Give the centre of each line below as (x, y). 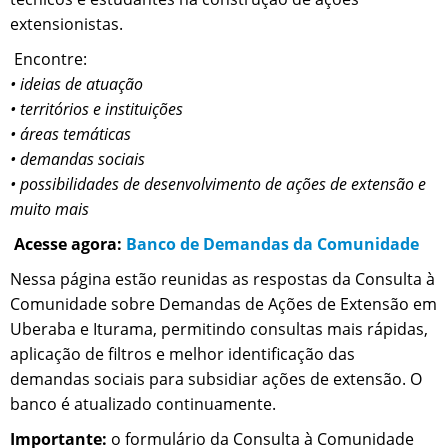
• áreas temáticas (70, 133)
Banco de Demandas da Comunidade (272, 243)
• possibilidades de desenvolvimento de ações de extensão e (218, 183)
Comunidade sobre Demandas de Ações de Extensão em (223, 303)
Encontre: (48, 58)
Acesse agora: (68, 243)
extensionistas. (66, 23)
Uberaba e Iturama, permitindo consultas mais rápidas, (219, 328)
